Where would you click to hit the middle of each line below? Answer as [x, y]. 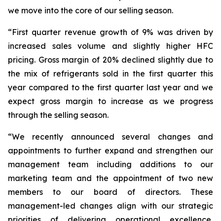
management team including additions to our [110, 164]
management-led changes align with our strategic [110, 206]
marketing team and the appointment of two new [110, 178]
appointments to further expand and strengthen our [110, 150]
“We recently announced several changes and [110, 137]
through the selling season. [58, 115]
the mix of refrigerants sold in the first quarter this [110, 74]
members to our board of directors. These [110, 192]
